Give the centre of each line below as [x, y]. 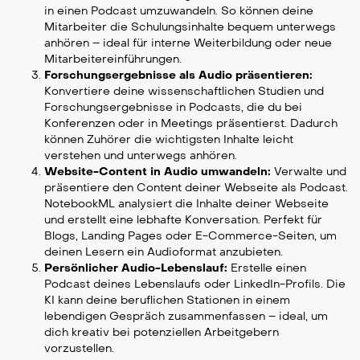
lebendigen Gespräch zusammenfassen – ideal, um [186, 317]
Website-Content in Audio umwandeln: [157, 172]
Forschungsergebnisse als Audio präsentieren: [178, 76]
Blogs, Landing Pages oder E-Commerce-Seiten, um [190, 236]
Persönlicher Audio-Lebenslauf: [136, 268]
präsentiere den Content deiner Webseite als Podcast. [196, 188]
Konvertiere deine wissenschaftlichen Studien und [184, 92]
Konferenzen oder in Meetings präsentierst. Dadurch [191, 124]
